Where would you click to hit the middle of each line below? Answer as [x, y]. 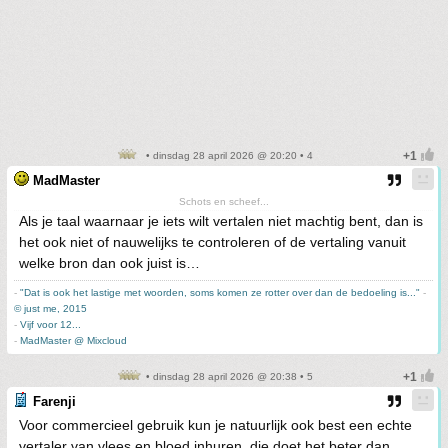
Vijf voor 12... [50, 325]
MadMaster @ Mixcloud [73, 341]
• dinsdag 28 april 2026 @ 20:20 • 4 [228, 156]
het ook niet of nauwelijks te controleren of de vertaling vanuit [212, 242]
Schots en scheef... [223, 202]
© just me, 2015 [50, 309]
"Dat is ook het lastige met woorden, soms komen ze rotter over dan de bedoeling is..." [220, 293]
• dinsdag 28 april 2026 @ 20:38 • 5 [228, 377]
